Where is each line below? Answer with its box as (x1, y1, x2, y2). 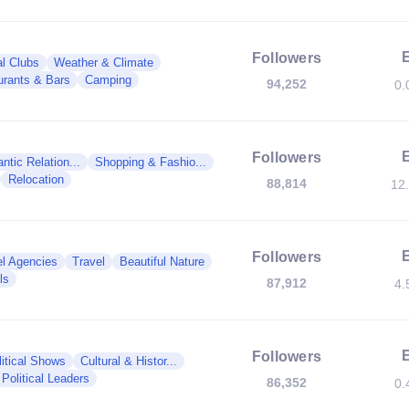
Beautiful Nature (120, 255, 204, 268)
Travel (72, 255, 105, 268)
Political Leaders (2, 372, 89, 385)
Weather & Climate (54, 56, 153, 69)
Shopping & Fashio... (95, 155, 206, 169)
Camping (85, 73, 131, 87)
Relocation (8, 173, 64, 186)
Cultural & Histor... (80, 354, 177, 368)
